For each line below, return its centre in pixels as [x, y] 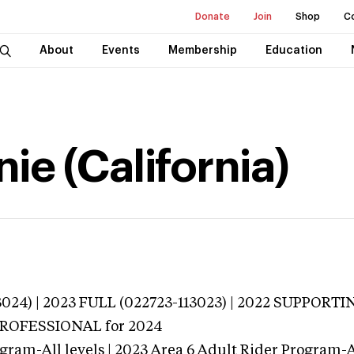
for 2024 [132, 327]
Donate [213, 17]
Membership [202, 51]
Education [294, 51]
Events [121, 51]
